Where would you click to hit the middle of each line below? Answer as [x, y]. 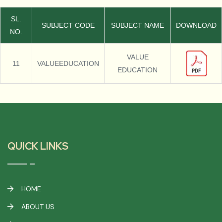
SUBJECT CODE [68, 25]
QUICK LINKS [38, 146]
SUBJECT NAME [138, 25]
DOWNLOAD [196, 25]
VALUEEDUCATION [68, 63]
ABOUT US [37, 207]
